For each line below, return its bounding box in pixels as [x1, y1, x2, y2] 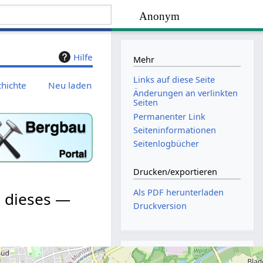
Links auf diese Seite [133, 74, 215, 86]
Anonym [139, 10, 180, 23]
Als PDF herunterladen [133, 187, 224, 198]
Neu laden [48, 79, 92, 91]
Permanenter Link [133, 110, 206, 122]
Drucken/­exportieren [133, 166, 218, 178]
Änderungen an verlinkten [133, 87, 238, 99]
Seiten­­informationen [133, 124, 217, 136]
